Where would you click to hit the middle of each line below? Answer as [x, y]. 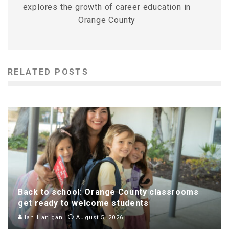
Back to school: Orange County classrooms [108, 192]
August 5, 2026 [100, 218]
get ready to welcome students [83, 203]
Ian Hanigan [43, 218]
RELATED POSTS [48, 72]
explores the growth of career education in [107, 7]
